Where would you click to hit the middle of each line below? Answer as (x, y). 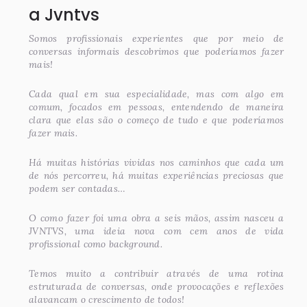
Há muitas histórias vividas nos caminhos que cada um (157, 162)
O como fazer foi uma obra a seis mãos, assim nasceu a (157, 218)
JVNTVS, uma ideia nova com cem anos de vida (157, 231)
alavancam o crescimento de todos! (107, 299)
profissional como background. (96, 244)
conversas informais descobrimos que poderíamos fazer (157, 51)
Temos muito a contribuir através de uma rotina (157, 273)
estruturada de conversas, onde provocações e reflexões (157, 286)
